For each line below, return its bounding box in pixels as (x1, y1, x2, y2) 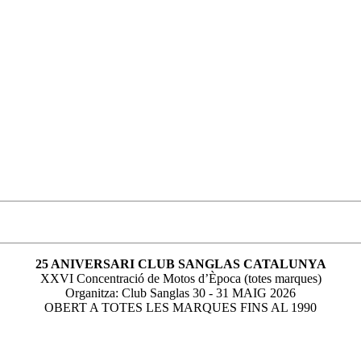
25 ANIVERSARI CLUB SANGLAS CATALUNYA (35, 256, 326, 271)
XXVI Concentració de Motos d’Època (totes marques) (39, 271, 322, 285)
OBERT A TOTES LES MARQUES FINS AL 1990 (44, 300, 317, 314)
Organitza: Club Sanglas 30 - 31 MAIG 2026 (65, 285, 296, 300)
